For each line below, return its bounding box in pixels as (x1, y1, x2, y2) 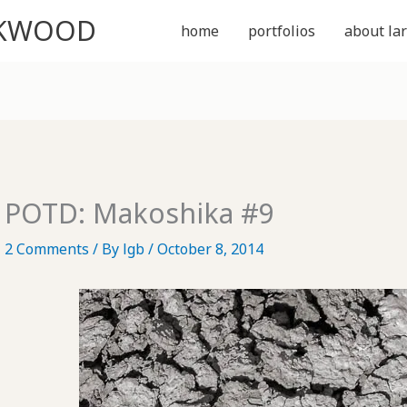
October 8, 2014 (156, 239, 263, 260)
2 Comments (4, 239, 89, 260)
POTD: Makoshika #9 (4, 194, 274, 233)
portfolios (248, 21, 315, 41)
